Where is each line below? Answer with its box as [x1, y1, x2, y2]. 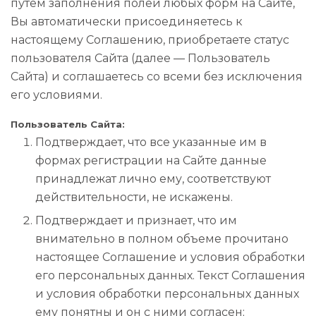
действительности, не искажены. [35, 190, 233, 204]
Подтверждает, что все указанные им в [35, 135, 267, 149]
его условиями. [11, 88, 102, 102]
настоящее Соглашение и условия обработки [35, 250, 305, 264]
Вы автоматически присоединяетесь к [11, 15, 243, 28]
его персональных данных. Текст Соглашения [35, 269, 305, 282]
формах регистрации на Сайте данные [35, 154, 267, 167]
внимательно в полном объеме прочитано [35, 232, 288, 245]
